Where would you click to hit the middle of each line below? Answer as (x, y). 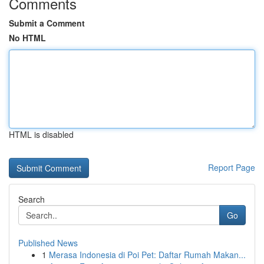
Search (32, 199)
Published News (48, 243)
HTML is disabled (41, 134)
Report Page (232, 167)
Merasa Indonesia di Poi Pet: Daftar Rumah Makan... (147, 255)
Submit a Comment (47, 23)
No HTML (27, 38)
